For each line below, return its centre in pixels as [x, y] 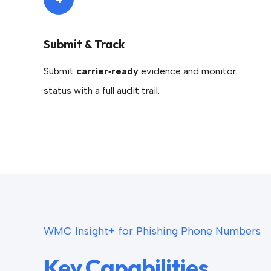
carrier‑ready [107, 71]
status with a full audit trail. [102, 90]
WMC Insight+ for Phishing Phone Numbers [152, 231]
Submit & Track [84, 44]
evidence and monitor [187, 71]
